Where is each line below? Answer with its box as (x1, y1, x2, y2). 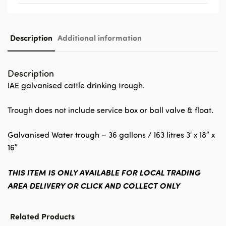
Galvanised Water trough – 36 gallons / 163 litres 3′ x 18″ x (8, 130, 215, 140)
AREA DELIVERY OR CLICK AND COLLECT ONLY (8, 180, 180, 191)
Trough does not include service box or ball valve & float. (8, 105, 213, 115)
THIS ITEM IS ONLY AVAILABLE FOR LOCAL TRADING (8, 167, 200, 178)
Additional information (58, 32, 142, 43)
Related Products (10, 211, 75, 221)
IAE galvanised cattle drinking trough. (8, 80, 145, 90)
